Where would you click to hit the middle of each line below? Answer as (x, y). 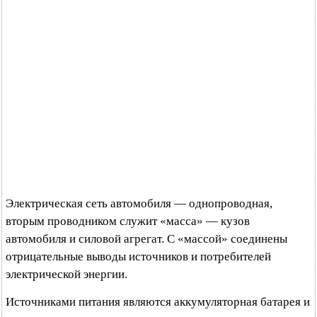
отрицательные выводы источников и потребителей (138, 257)
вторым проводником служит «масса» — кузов (128, 221)
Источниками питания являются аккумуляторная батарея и (158, 302)
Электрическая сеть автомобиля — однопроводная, (139, 203)
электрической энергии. (67, 274)
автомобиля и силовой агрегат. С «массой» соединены (146, 239)
